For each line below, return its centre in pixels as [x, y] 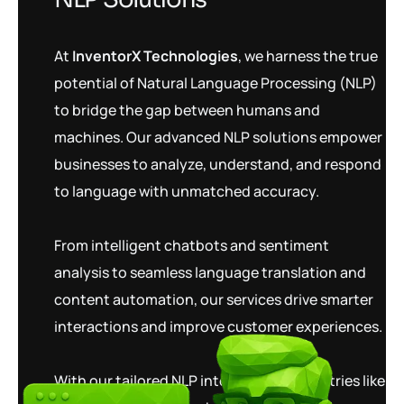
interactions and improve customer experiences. [218, 326]
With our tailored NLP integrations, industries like [220, 381]
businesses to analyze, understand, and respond [218, 164]
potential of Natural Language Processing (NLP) [216, 83]
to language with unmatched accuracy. [187, 191]
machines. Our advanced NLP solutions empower [218, 137]
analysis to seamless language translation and [210, 272]
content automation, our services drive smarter [214, 299]
